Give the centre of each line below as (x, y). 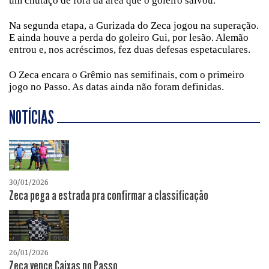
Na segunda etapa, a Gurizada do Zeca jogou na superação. (134, 26)
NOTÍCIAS (32, 118)
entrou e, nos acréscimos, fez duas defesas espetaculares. (130, 50)
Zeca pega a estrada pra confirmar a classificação (109, 196)
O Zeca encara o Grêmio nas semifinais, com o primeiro (127, 75)
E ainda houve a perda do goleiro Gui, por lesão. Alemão (129, 38)
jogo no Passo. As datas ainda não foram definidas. (116, 87)
